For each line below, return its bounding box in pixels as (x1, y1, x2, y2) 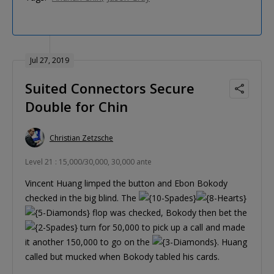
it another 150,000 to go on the (25, 236, 152, 248)
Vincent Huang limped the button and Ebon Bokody (25, 177, 228, 190)
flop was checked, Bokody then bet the (90, 207, 247, 219)
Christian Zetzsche (50, 132, 113, 143)
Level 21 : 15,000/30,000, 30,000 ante (25, 157, 152, 168)
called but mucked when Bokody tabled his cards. (25, 251, 220, 263)
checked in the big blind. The (25, 192, 139, 204)
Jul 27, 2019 (30, 55, 69, 66)
